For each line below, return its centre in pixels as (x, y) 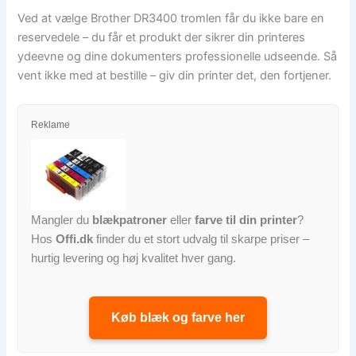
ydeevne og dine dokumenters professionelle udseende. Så (178, 56)
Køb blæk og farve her (178, 317)
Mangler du (62, 219)
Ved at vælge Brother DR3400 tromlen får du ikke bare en (171, 18)
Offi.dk (75, 238)
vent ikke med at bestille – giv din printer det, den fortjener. (175, 75)
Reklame (51, 124)
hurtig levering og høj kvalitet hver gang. (134, 257)
